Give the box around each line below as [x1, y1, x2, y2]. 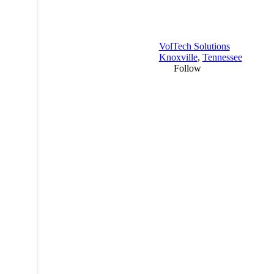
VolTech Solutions [158, 40, 230, 51]
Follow [173, 62, 201, 73]
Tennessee [202, 51, 242, 62]
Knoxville [158, 51, 198, 62]
